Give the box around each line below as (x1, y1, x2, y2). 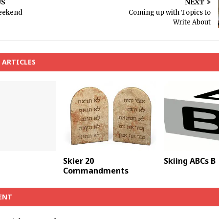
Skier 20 (63, 155, 94, 167)
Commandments (63, 165, 129, 176)
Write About (173, 18, 211, 26)
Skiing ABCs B (163, 155, 216, 167)
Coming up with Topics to (128, 8, 211, 17)
